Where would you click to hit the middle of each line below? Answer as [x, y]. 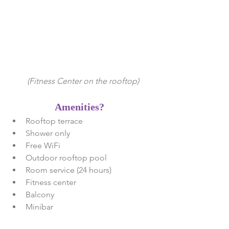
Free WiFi [46, 146]
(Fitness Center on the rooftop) [83, 81]
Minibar [40, 207]
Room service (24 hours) [71, 170]
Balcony [43, 195]
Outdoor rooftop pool [68, 158]
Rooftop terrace [57, 121]
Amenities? [81, 107]
